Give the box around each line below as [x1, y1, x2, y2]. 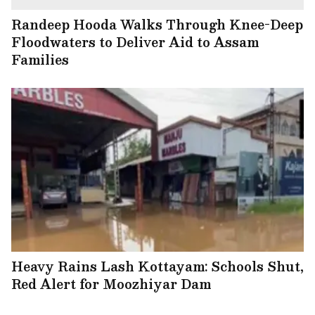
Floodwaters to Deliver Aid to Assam [11, 31, 259, 52]
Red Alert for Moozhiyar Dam [11, 273, 211, 294]
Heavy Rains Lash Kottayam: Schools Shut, [11, 255, 304, 276]
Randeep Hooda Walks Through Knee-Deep [11, 13, 303, 34]
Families [11, 49, 69, 70]
